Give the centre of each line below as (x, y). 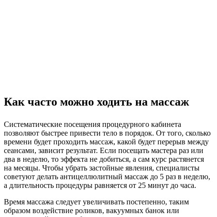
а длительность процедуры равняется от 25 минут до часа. (100, 185)
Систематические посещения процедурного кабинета (93, 124)
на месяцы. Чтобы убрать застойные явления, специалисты (102, 168)
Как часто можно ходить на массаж (96, 101)
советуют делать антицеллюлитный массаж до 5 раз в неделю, (107, 176)
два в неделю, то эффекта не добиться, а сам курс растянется (104, 159)
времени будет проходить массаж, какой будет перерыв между (106, 141)
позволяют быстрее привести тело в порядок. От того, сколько (107, 133)
